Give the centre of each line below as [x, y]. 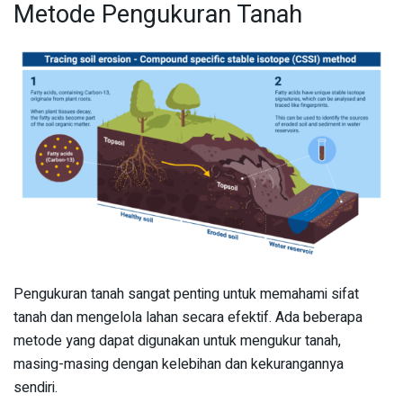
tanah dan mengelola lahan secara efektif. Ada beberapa [188, 318]
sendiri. [36, 388]
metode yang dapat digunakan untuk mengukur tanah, [177, 341]
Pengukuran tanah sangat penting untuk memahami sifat [186, 295]
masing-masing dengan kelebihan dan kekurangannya [179, 365]
